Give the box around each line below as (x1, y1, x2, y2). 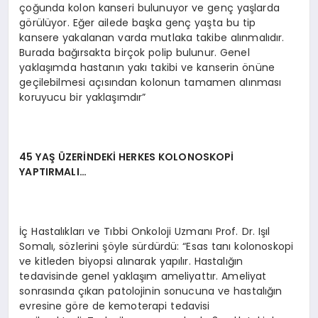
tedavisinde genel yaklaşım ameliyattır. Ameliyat (19, 268, 267, 283)
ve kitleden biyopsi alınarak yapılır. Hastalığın (19, 253, 243, 268)
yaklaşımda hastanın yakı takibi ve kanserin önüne (19, 60, 275, 75)
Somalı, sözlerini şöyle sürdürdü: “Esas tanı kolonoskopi (19, 238, 294, 253)
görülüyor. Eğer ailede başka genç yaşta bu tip (19, 15, 256, 30)
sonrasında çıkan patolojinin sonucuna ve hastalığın (19, 283, 283, 298)
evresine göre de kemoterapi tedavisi (19, 298, 210, 313)
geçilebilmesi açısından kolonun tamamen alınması (19, 75, 282, 89)
